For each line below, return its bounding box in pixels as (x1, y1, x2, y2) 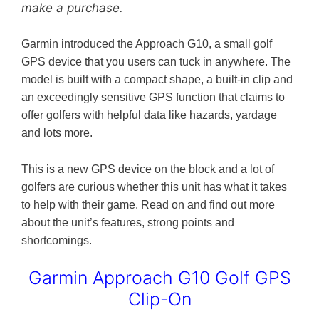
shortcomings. (21, 234, 92, 246)
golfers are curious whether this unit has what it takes (21, 180, 287, 193)
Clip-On (127, 288, 192, 310)
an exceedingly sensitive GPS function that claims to (21, 91, 285, 104)
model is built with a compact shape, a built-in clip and (21, 73, 293, 86)
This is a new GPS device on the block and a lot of (21, 162, 274, 175)
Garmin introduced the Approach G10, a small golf (21, 38, 272, 51)
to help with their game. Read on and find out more (21, 198, 275, 211)
